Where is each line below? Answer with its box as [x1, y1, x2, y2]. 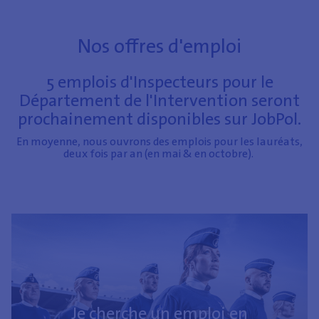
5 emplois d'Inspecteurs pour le [46, 70, 273, 93]
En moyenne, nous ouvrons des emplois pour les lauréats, [16, 133, 303, 149]
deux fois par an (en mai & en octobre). [63, 145, 256, 161]
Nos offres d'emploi [78, 33, 241, 59]
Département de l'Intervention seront [19, 88, 300, 112]
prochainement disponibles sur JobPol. [18, 107, 301, 130]
